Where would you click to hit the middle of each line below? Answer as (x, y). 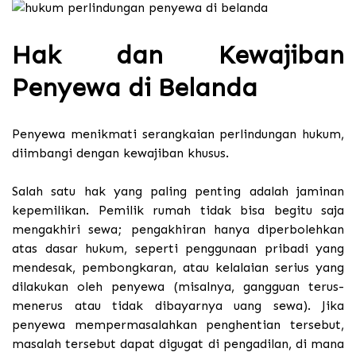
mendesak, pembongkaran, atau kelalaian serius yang (178, 268)
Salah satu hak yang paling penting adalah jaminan (178, 192)
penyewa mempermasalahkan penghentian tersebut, (178, 325)
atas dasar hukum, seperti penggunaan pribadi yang (178, 249)
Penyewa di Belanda (135, 87)
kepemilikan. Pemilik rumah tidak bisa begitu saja (178, 211)
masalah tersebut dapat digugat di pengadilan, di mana (178, 344)
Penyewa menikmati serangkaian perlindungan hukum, (178, 134)
